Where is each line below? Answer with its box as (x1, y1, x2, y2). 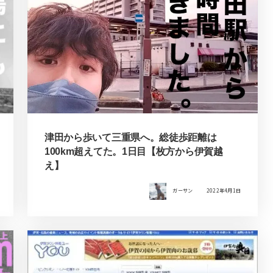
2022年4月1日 (206, 187, 241, 194)
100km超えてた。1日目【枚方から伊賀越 (44, 146, 223, 157)
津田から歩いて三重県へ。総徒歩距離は (44, 132, 217, 143)
